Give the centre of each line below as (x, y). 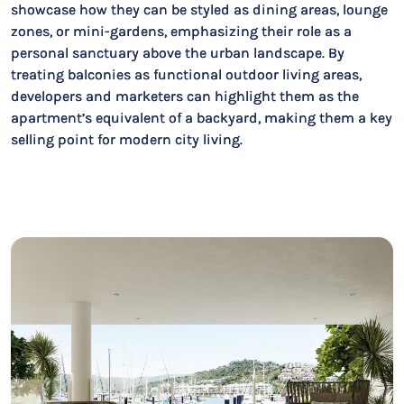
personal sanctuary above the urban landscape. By (178, 53)
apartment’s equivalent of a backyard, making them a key (202, 118)
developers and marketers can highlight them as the (185, 96)
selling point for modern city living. (127, 139)
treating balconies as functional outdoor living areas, (186, 74)
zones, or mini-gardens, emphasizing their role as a (181, 31)
